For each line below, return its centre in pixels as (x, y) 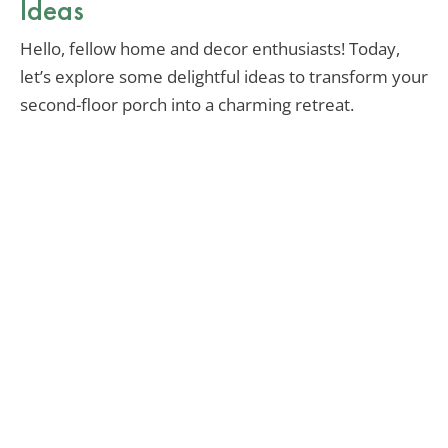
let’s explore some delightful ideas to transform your (224, 77)
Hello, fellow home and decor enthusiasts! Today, (210, 49)
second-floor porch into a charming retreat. (187, 105)
